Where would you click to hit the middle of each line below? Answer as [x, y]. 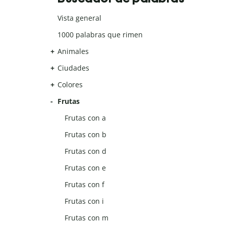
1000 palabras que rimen [100, 35]
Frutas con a [86, 118]
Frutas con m [87, 218]
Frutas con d [86, 151]
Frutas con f [85, 185]
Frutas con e [86, 168]
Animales [73, 51]
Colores [70, 85]
